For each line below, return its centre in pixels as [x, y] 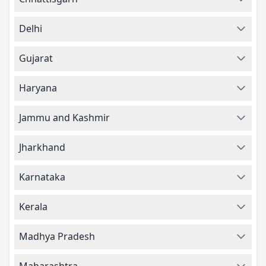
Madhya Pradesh [57, 236]
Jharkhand [42, 147]
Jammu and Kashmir [64, 118]
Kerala [33, 207]
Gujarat [36, 58]
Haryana [38, 88]
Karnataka [42, 177]
